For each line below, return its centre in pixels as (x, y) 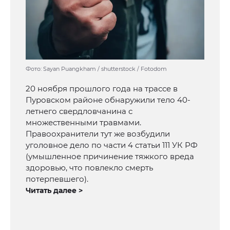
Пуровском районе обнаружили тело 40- (108, 100)
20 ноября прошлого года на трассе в (102, 89)
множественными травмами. (83, 123)
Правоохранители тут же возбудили (98, 134)
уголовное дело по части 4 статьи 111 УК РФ (112, 145)
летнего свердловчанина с (79, 111)
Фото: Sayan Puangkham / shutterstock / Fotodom (96, 69)
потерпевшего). (57, 179)
